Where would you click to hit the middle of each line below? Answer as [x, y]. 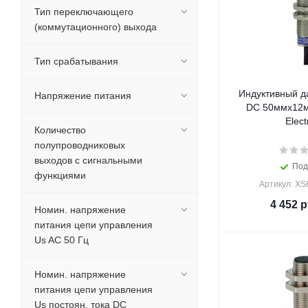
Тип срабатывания [76, 61]
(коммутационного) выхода [96, 27]
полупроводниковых [80, 145]
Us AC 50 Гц [62, 240]
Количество [60, 130]
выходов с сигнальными [88, 160]
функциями [60, 175]
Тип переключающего [84, 12]
